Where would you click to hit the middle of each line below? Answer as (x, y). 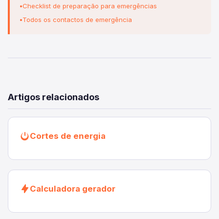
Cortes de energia (68, 136)
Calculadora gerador (73, 189)
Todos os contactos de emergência (77, 20)
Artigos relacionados (54, 97)
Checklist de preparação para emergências (90, 6)
